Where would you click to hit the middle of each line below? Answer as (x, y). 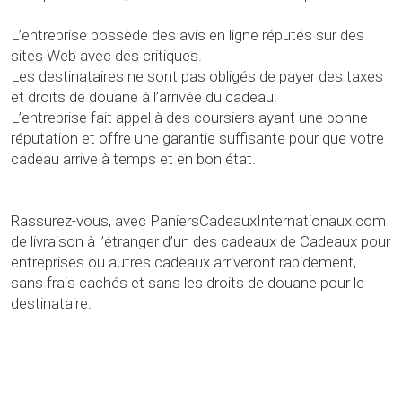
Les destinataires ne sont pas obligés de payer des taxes (197, 77)
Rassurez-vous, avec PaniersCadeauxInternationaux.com (198, 221)
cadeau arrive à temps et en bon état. (133, 159)
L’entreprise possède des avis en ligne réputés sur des (188, 35)
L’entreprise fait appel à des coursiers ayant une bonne (189, 118)
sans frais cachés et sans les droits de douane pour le (188, 283)
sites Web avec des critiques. (106, 56)
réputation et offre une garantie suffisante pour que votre (197, 139)
